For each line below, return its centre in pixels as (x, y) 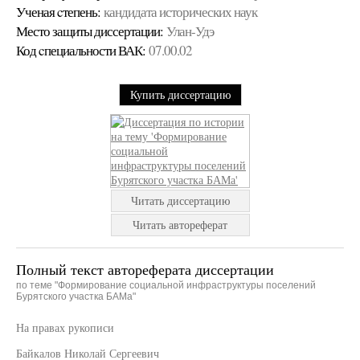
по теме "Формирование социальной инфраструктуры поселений (166, 285)
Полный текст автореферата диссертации (145, 269)
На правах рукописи (65, 327)
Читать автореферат (180, 225)
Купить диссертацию (180, 94)
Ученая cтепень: (58, 12)
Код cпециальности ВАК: (81, 50)
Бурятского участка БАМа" (76, 297)
